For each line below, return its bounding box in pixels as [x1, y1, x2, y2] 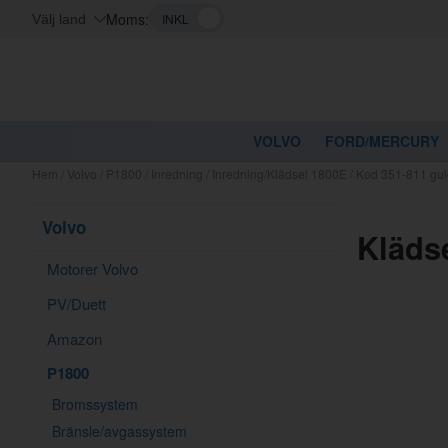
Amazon [47, 327, 102, 349]
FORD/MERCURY [325, 131, 439, 151]
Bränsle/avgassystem [52, 420, 187, 441]
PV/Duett [47, 292, 106, 314]
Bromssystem [52, 393, 138, 414]
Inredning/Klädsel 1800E [212, 165, 347, 182]
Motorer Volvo [47, 257, 138, 279]
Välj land [32, 11, 86, 27]
